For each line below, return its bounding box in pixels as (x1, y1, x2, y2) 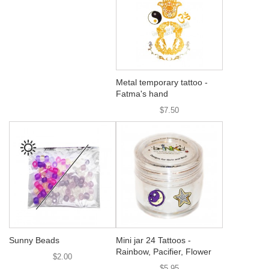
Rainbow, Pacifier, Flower (116, 247, 211, 256)
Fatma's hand (116, 89, 168, 98)
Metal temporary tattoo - (116, 77, 208, 87)
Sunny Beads (9, 235, 59, 245)
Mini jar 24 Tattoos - (116, 235, 191, 245)
